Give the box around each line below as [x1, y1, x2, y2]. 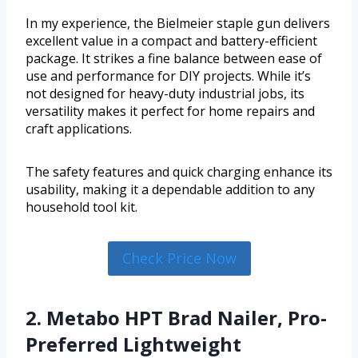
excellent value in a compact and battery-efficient [26, 32, 317, 50]
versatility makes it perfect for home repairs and [26, 102, 315, 121]
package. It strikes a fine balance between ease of [26, 50, 322, 68]
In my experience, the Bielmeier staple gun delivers [26, 14, 330, 33]
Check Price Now [121, 249, 237, 268]
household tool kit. [26, 198, 137, 217]
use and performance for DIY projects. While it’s [26, 67, 311, 86]
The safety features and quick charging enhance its [26, 163, 332, 181]
